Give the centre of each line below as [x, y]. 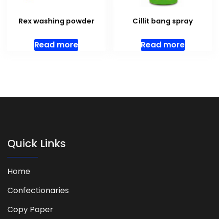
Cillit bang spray [163, 21]
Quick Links [37, 143]
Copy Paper [30, 209]
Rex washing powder [56, 21]
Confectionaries [38, 190]
